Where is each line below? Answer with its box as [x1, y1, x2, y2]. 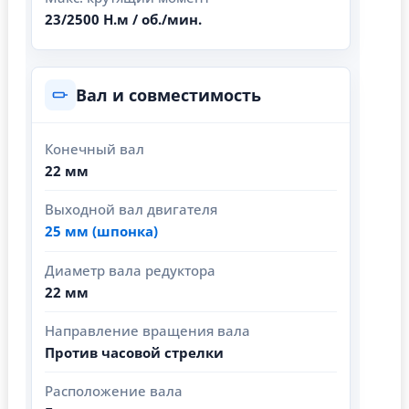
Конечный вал [45, 140, 144, 159]
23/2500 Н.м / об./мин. [45, 10, 202, 29]
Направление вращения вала [45, 321, 250, 341]
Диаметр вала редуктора [45, 261, 215, 280]
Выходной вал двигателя [45, 200, 217, 219]
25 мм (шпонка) [45, 222, 158, 241]
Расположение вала [45, 382, 183, 401]
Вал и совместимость [76, 84, 261, 107]
